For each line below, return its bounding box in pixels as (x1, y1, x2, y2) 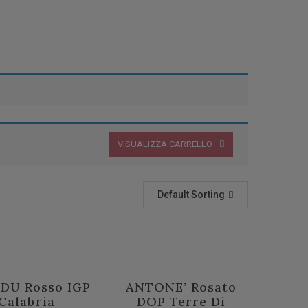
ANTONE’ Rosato (125, 279, 237, 295)
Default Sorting (157, 189, 225, 200)
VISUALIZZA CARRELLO (118, 139, 212, 149)
